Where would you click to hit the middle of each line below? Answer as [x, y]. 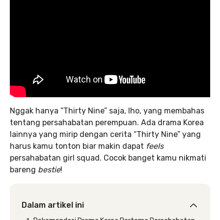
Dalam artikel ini [53, 205]
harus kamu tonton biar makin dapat [78, 146]
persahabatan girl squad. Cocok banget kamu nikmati [108, 158]
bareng [24, 170]
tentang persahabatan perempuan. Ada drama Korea [107, 123]
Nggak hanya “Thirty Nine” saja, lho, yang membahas [107, 111]
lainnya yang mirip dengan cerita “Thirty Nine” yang [105, 134]
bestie [49, 170]
